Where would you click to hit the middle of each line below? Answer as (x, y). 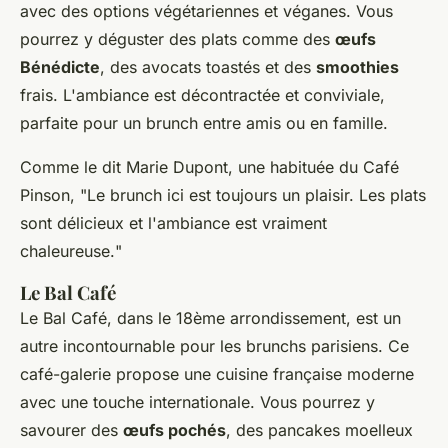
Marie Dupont (177, 167)
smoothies (357, 67)
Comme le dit (73, 167)
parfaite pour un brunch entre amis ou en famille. (204, 123)
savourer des (71, 430)
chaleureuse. (67, 251)
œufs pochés (174, 430)
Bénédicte (60, 67)
